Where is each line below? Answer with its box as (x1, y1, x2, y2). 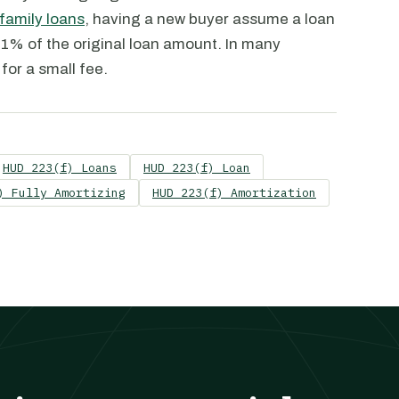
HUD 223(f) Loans (3, 160, 117, 175)
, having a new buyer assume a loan (85, 11, 335, 28)
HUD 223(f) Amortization (152, 185, 316, 200)
